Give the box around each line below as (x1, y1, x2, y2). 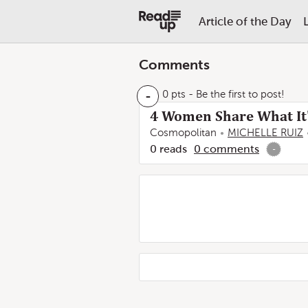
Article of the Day (198, 14, 291, 28)
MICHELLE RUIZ (228, 127, 303, 138)
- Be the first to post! (186, 89, 285, 100)
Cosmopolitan (150, 127, 217, 138)
